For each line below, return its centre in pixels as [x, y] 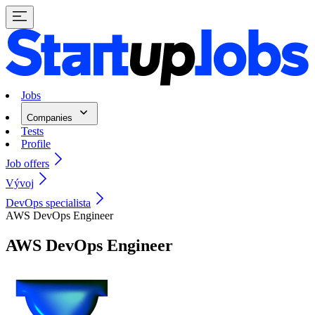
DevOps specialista [48, 203]
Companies [51, 118]
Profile [36, 144]
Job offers [27, 164]
